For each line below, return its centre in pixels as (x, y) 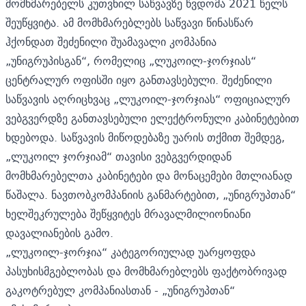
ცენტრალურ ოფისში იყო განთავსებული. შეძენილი (139, 80)
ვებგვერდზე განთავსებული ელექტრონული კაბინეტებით (152, 118)
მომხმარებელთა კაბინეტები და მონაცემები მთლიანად (149, 175)
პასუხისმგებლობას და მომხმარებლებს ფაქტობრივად (146, 271)
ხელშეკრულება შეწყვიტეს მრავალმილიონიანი (128, 213)
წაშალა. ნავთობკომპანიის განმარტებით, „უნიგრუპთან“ (151, 194)
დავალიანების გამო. (59, 233)
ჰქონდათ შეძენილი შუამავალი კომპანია (111, 41)
